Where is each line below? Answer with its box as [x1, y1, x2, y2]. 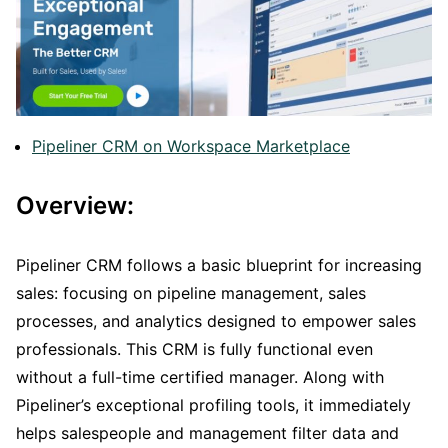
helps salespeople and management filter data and [16, 422, 399, 443]
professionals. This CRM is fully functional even [16, 338, 373, 359]
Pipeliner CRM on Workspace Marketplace [32, 135, 350, 156]
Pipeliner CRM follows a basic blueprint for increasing [16, 254, 422, 275]
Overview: [16, 190, 134, 220]
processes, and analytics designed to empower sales [16, 310, 416, 331]
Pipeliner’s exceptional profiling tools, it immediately [16, 394, 411, 415]
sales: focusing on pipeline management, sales [16, 282, 366, 303]
